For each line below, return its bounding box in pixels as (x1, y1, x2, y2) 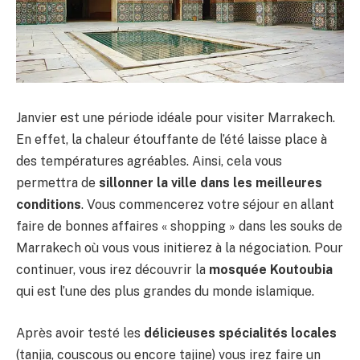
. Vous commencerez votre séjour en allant (81, 197, 334, 213)
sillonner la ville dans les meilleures (99, 175, 322, 191)
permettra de (16, 175, 99, 191)
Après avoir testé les (16, 325, 144, 341)
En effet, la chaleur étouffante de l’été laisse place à (16, 132, 327, 148)
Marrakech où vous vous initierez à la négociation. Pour (16, 240, 343, 256)
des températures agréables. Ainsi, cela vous (16, 153, 282, 170)
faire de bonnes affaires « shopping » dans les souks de (16, 219, 342, 235)
